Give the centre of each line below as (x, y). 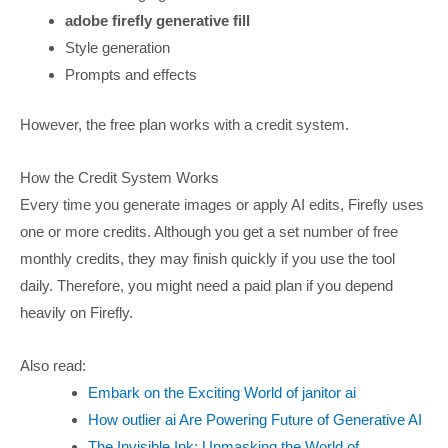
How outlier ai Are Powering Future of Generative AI (254, 420)
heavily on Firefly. (76, 312)
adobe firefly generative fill (158, 21)
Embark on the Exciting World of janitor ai (221, 393)
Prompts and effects (131, 75)
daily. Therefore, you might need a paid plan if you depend (206, 285)
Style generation (118, 48)
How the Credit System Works (119, 177)
